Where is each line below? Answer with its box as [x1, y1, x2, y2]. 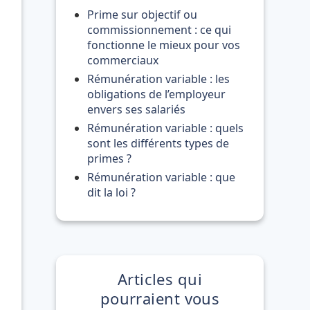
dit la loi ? [87, 185, 136, 200]
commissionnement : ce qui [87, 22, 231, 37]
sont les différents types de [87, 136, 229, 151]
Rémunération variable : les [87, 71, 230, 86]
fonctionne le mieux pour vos [87, 37, 240, 53]
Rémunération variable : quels [87, 120, 244, 136]
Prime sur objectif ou [87, 7, 197, 22]
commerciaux [87, 53, 158, 68]
